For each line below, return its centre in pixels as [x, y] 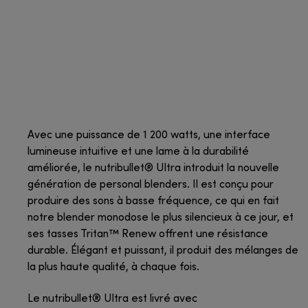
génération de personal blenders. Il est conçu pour [151, 185]
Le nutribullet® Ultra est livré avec [112, 299]
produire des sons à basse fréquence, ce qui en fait [153, 202]
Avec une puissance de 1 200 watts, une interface [149, 136]
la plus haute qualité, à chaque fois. [113, 268]
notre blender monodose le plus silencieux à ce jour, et [161, 218]
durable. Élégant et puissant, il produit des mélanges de [163, 251]
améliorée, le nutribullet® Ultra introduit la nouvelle [153, 169]
